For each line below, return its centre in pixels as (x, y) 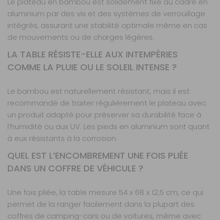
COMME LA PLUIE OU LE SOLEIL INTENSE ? (92, 67)
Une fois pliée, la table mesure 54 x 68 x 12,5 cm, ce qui (105, 192)
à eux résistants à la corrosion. (62, 138)
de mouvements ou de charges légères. (81, 37)
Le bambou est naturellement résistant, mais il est (98, 91)
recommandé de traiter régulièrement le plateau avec (107, 103)
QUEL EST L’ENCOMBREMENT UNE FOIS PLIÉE (98, 156)
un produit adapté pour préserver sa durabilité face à (104, 115)
